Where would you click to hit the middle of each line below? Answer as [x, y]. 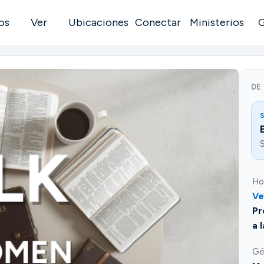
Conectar [158, 22]
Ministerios [217, 22]
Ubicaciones [99, 22]
